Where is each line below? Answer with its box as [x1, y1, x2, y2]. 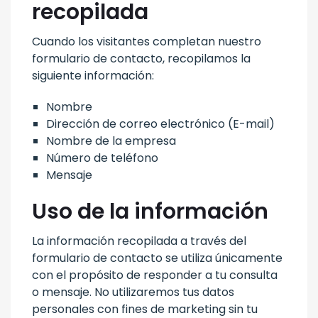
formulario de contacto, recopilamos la [32, 50, 251, 67]
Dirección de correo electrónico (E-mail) [46, 115, 275, 132]
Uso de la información [32, 196, 268, 226]
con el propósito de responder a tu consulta [32, 266, 278, 283]
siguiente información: [32, 67, 154, 84]
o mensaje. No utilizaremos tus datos [32, 283, 234, 300]
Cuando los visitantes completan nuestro [32, 33, 261, 50]
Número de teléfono [46, 149, 158, 166]
